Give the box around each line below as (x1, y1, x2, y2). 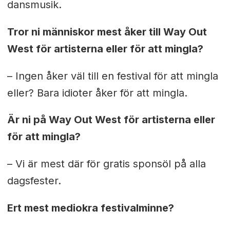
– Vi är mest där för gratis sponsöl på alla (7, 158, 206, 170)
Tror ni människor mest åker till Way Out (7, 25, 207, 38)
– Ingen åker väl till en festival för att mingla (7, 69, 218, 82)
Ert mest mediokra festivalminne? (7, 202, 174, 215)
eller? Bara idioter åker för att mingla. (7, 86, 187, 99)
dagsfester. (7, 175, 61, 187)
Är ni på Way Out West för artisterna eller (7, 113, 215, 126)
